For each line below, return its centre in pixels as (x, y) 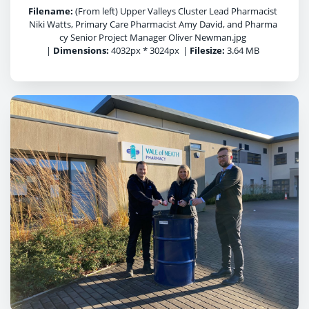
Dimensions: (81, 50)
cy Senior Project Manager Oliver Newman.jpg (153, 37)
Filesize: (207, 50)
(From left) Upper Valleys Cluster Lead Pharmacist (175, 11)
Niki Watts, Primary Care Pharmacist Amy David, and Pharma (153, 24)
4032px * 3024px (144, 50)
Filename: (51, 11)
